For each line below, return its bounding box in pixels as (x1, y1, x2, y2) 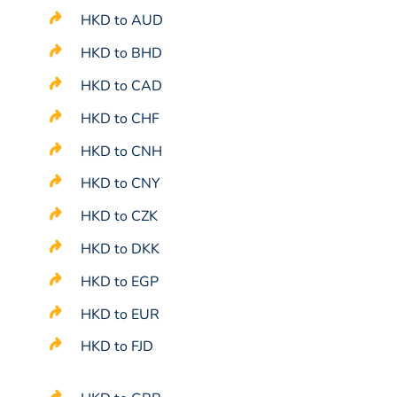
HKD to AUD (81, 11, 164, 31)
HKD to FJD (81, 337, 154, 357)
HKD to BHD (81, 43, 163, 64)
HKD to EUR (81, 304, 160, 324)
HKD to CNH (81, 141, 163, 161)
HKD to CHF (81, 108, 160, 128)
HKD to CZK (81, 206, 159, 227)
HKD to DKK (81, 238, 160, 259)
